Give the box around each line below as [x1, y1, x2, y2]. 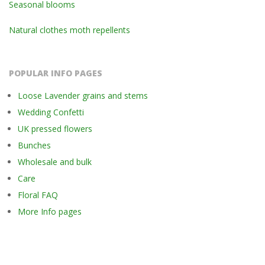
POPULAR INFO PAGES [9, 67, 102, 79]
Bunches [18, 140, 51, 151]
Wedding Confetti [18, 106, 84, 118]
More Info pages [18, 206, 82, 218]
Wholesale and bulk [18, 156, 92, 168]
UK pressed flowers [18, 123, 92, 135]
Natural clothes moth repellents [9, 24, 130, 36]
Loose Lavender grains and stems [18, 90, 148, 102]
